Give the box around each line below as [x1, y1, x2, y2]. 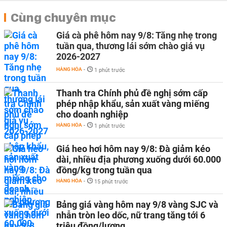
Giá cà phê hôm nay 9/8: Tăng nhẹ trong [56, 29, 217, 41]
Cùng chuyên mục [11, 9, 116, 25]
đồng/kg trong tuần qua [56, 164, 152, 175]
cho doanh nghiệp [56, 108, 128, 120]
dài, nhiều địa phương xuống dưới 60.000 [56, 154, 221, 165]
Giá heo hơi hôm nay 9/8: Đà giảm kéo [56, 143, 210, 154]
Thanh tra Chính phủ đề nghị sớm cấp [56, 87, 208, 98]
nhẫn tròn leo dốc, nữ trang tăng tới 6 [56, 209, 205, 220]
